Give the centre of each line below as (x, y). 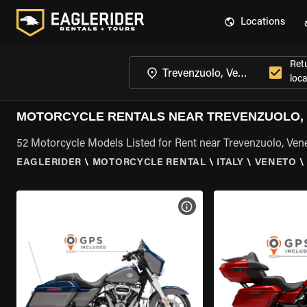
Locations (263, 22)
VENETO (275, 163)
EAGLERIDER (49, 163)
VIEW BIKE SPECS (229, 206)
